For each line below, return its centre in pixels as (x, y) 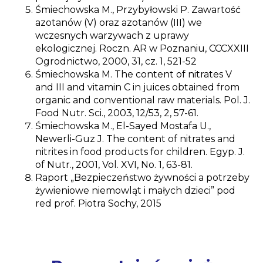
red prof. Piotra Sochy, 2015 (98, 203)
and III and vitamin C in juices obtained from (137, 87)
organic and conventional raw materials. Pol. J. (143, 100)
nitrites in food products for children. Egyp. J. (140, 151)
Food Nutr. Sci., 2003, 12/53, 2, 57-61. (117, 113)
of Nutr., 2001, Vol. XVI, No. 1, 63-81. (114, 164)
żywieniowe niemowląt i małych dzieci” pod (135, 190)
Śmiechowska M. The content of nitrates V (134, 74)
